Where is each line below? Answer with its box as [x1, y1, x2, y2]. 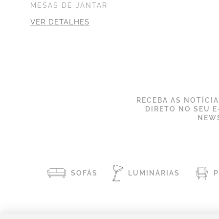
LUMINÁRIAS [128, 169, 180, 177]
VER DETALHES [30, 17, 89, 26]
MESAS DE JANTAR [30, 1, 108, 9]
